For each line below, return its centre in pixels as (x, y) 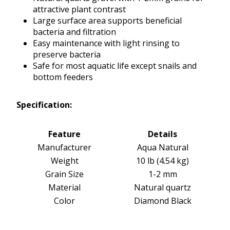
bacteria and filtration (74, 32)
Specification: (44, 105)
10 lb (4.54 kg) (162, 161)
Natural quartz (162, 188)
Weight (64, 161)
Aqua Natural (162, 148)
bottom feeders (63, 77)
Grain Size (64, 174)
